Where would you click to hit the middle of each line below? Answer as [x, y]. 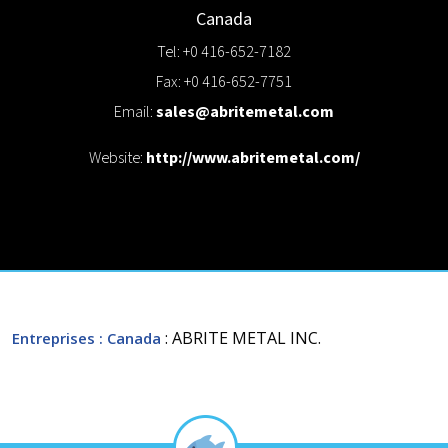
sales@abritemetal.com [245, 112]
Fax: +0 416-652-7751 [224, 82]
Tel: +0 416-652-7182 [224, 52]
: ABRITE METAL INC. [243, 337]
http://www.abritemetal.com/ [252, 158]
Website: [117, 158]
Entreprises [53, 337]
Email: [135, 112]
